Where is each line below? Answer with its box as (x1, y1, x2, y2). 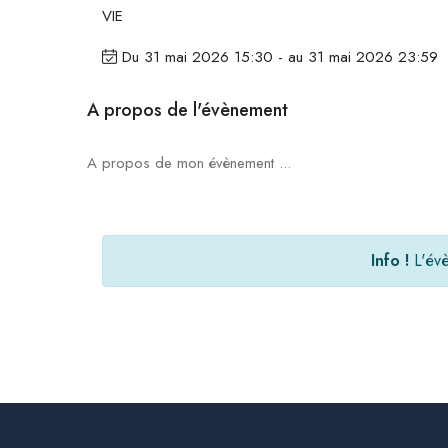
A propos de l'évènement (87, 97, 288, 124)
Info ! (371, 249, 409, 273)
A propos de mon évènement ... (87, 152, 291, 175)
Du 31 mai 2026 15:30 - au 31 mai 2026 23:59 (117, 46, 438, 69)
